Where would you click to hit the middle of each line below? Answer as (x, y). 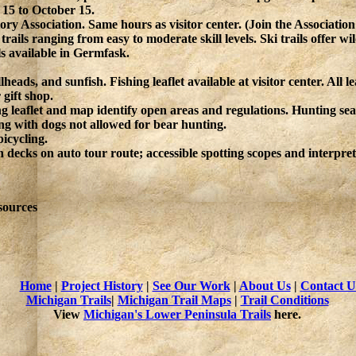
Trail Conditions (284, 300)
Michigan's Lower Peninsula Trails (177, 314)
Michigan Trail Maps (174, 300)
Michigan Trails (68, 300)
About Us (265, 286)
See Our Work (191, 286)
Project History (102, 286)
